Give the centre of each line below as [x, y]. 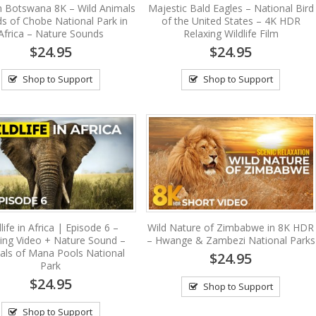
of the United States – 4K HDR [231, 20]
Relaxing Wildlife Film [231, 33]
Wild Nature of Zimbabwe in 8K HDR [231, 227]
